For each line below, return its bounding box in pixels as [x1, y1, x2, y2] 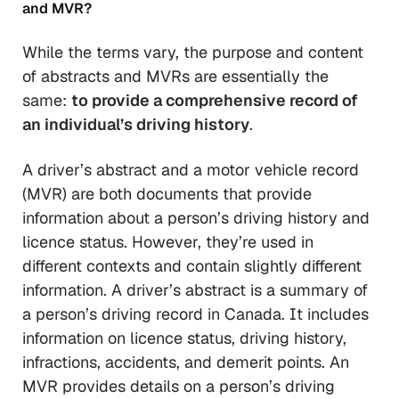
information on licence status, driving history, [22, 328, 346, 349]
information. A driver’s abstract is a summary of [22, 280, 368, 301]
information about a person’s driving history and [22, 208, 370, 229]
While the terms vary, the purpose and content [22, 42, 363, 63]
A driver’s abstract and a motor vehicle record [22, 159, 359, 181]
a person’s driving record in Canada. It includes [22, 304, 369, 325]
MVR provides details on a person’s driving [22, 376, 335, 397]
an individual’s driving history [22, 114, 249, 135]
